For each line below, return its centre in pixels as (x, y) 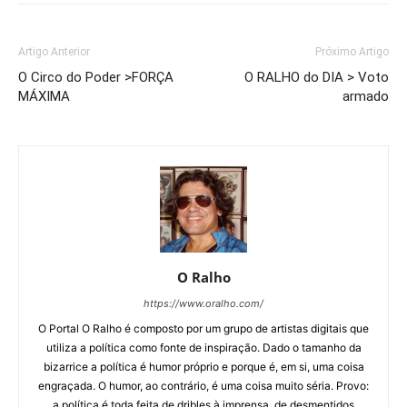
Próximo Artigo (352, 52)
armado (366, 97)
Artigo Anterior (54, 52)
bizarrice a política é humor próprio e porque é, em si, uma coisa (203, 367)
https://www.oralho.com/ (203, 304)
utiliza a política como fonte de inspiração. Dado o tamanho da (203, 348)
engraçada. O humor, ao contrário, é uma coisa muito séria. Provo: (203, 386)
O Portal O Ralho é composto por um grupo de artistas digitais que (203, 329)
